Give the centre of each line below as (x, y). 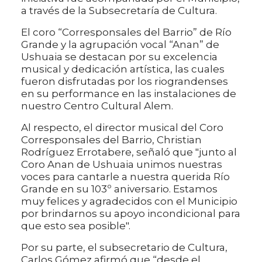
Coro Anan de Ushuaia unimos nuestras (122, 165)
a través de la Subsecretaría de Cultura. (119, 11)
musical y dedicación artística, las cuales (123, 69)
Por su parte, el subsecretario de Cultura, (124, 248)
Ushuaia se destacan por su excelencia (119, 57)
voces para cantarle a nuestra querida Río (125, 177)
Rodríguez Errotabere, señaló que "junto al (129, 152)
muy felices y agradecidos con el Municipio (129, 201)
